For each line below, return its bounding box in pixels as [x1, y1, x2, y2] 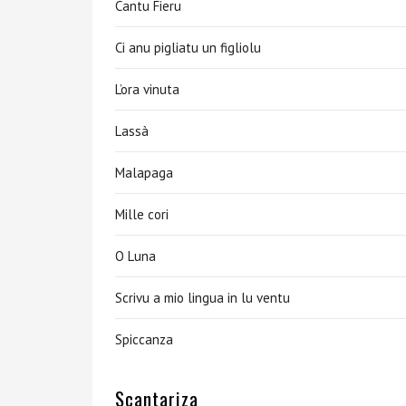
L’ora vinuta [115, 81, 179, 98]
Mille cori [115, 206, 169, 223]
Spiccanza [115, 331, 173, 348]
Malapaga [115, 164, 173, 181]
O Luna [115, 247, 156, 265]
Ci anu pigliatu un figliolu [115, 39, 261, 56]
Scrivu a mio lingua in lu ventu [115, 289, 290, 306]
